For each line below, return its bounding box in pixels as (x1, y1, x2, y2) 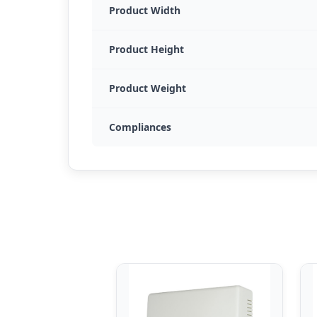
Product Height (109, 42, 184, 57)
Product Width (109, 4, 180, 18)
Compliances (109, 120, 171, 134)
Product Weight (109, 81, 186, 96)
